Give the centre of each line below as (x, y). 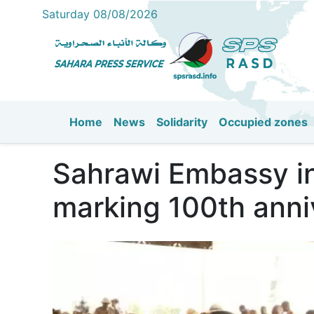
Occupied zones (263, 122)
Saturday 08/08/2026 (100, 14)
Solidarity (182, 122)
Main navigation (142, 138)
